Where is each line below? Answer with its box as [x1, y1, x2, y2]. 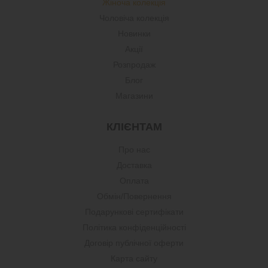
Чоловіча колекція [99, 13, 169, 23]
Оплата [119, 176, 149, 185]
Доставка [116, 160, 152, 170]
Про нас [118, 145, 150, 154]
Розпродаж [112, 60, 156, 69]
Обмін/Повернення [96, 191, 172, 201]
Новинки [117, 29, 151, 38]
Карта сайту [111, 254, 157, 263]
